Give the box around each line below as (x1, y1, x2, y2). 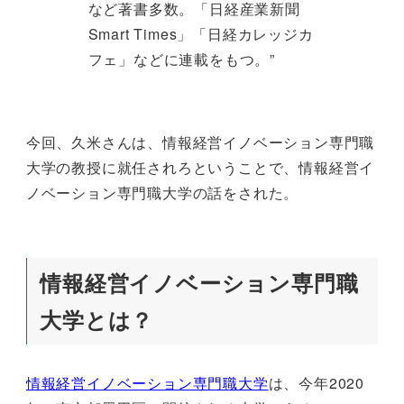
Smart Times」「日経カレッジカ (87, 23, 314, 45)
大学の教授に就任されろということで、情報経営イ (25, 157, 375, 179)
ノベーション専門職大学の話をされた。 (25, 182, 299, 204)
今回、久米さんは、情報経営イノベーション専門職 (25, 132, 375, 153)
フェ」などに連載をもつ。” (87, 49, 275, 70)
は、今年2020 (268, 372, 365, 393)
